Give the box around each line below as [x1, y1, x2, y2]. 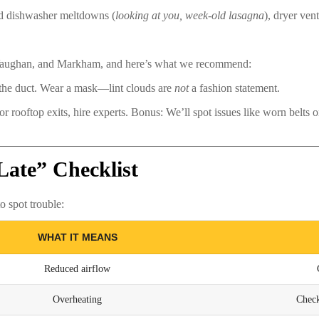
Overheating [53, 294, 102, 305]
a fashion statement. [189, 82, 280, 95]
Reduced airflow [44, 263, 110, 275]
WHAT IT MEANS [37, 231, 117, 244]
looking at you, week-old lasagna [115, 9, 264, 22]
